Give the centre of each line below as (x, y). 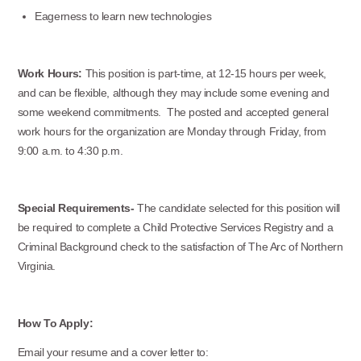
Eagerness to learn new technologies (123, 16)
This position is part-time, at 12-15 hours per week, (204, 73)
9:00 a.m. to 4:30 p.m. (70, 150)
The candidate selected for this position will (239, 207)
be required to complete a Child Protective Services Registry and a (175, 227)
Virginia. (36, 266)
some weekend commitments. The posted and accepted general (173, 112)
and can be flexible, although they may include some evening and (173, 92)
